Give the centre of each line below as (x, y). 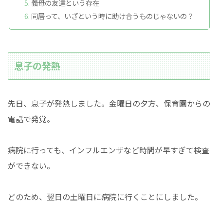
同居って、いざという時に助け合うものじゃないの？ (112, 16)
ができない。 (31, 165)
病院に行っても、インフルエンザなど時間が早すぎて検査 (109, 150)
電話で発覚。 (31, 118)
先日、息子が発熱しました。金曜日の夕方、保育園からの (109, 103)
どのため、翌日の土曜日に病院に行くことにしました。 (105, 196)
